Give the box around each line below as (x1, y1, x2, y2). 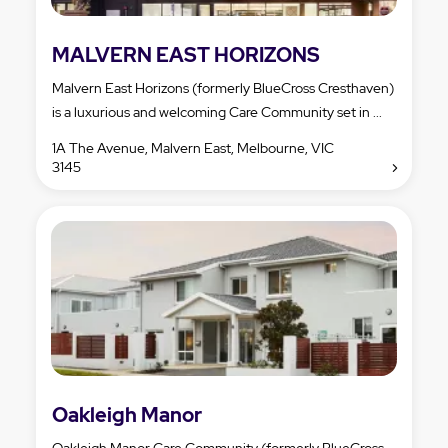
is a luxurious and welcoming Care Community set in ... (52, 102, 382, 121)
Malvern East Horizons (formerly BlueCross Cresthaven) (52, 78, 394, 97)
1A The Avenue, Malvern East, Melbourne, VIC (52, 138, 334, 157)
